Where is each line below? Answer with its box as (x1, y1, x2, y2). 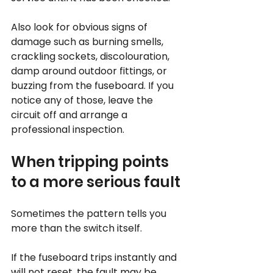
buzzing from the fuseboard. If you (11, 79, 176, 93)
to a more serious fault (11, 172, 180, 192)
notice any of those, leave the (11, 93, 155, 107)
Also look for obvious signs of (11, 20, 150, 34)
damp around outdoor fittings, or (11, 64, 169, 78)
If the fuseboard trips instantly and (11, 250, 179, 264)
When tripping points (11, 152, 172, 172)
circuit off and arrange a (11, 108, 130, 122)
